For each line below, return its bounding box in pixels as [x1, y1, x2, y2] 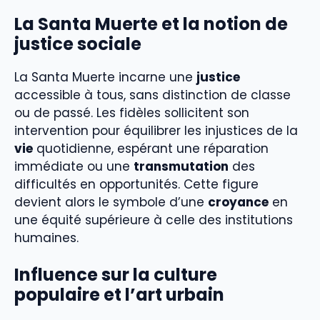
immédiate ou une [14, 157, 134, 175]
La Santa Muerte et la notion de [14, 11, 288, 36]
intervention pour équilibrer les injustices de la [14, 121, 298, 139]
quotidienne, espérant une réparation [33, 139, 269, 157]
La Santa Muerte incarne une [14, 68, 196, 86]
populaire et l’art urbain [14, 283, 224, 307]
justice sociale [14, 31, 141, 56]
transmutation [134, 157, 229, 175]
